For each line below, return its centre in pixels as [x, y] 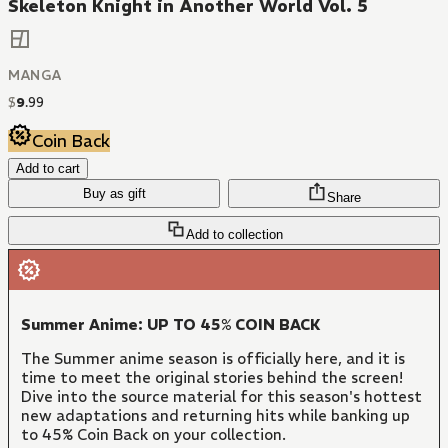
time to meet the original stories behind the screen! [212, 378]
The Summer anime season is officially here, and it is [213, 359]
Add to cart [48, 169]
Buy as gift [114, 194]
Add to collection [234, 235]
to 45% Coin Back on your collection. [153, 435]
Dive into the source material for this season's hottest [221, 397]
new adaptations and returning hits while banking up [215, 416]
